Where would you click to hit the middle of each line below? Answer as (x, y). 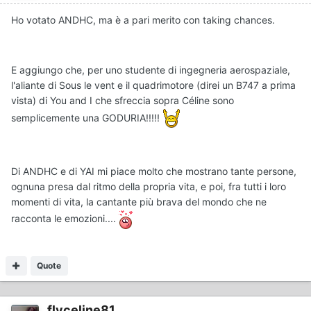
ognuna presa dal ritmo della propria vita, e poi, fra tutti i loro (149, 187)
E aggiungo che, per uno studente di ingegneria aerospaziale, (151, 70)
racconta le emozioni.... (65, 219)
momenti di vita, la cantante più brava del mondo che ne (139, 202)
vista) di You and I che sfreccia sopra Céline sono (123, 101)
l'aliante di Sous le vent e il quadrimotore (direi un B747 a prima (153, 85)
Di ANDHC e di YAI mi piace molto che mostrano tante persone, (154, 171)
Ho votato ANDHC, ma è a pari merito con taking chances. (143, 20)
